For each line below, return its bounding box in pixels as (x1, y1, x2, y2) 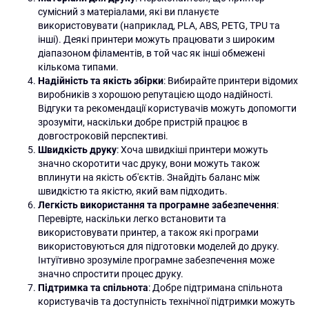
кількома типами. (38, 61, 119, 72)
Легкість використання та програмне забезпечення (38, 199, 277, 210)
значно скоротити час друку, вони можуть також (38, 158, 260, 169)
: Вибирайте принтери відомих (163, 75, 298, 86)
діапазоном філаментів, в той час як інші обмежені (38, 48, 265, 59)
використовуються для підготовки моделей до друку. (38, 241, 279, 252)
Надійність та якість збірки (38, 75, 163, 86)
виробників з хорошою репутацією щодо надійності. (38, 89, 273, 100)
